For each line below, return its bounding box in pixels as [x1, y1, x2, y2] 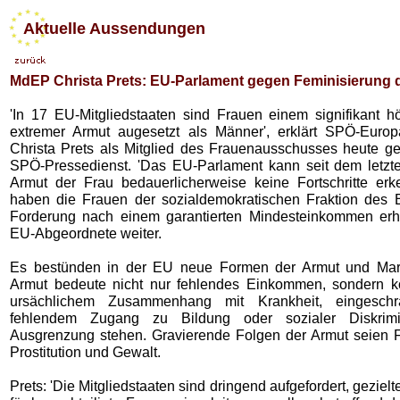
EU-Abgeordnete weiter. [10, 225, 162, 241]
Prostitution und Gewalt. [10, 344, 161, 360]
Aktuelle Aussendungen [10, 20, 205, 37]
